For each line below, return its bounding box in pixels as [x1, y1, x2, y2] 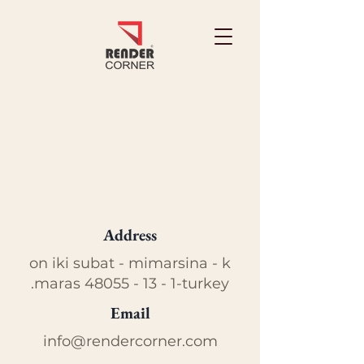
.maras [31, 275, 84, 292]
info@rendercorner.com [42, 332, 218, 350]
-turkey [176, 275, 229, 292]
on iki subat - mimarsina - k [29, 254, 231, 272]
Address [103, 224, 157, 245]
